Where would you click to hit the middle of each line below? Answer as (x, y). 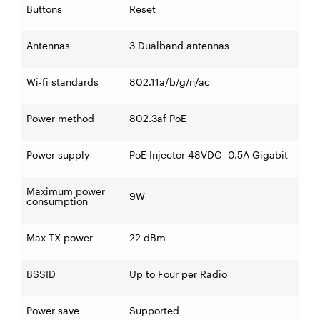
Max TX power (60, 238)
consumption (57, 201)
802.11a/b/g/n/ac (170, 82)
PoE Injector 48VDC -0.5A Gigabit (209, 155)
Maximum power (66, 191)
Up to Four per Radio (178, 274)
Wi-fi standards (62, 82)
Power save (53, 311)
